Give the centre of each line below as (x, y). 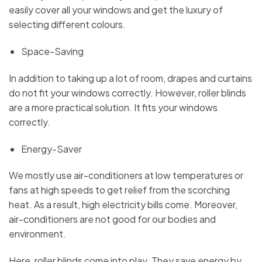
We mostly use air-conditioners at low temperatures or (126, 175)
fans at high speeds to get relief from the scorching (119, 190)
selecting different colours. (67, 25)
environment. (37, 234)
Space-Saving (52, 51)
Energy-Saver (51, 149)
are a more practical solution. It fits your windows (113, 107)
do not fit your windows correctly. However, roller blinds (127, 92)
